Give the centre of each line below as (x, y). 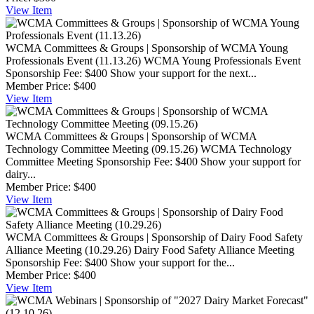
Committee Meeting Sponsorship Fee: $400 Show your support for (153, 161)
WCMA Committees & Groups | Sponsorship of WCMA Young (147, 48)
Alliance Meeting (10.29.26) (68, 250)
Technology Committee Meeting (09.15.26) (102, 149)
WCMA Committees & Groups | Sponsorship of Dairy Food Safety (154, 237)
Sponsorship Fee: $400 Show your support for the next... (131, 73)
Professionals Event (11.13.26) (73, 60)
